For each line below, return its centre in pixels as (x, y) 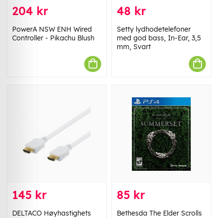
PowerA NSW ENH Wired (52, 29)
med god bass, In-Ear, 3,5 (159, 38)
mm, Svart (134, 46)
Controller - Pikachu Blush (53, 38)
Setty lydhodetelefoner (154, 29)
